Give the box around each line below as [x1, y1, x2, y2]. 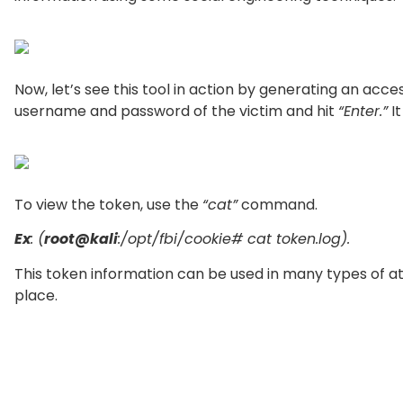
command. [237, 193, 318, 215]
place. [14, 284, 58, 306]
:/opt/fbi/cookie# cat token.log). [118, 228, 350, 250]
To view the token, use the [14, 193, 202, 215]
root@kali [44, 228, 118, 250]
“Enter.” [338, 100, 388, 121]
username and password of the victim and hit [14, 100, 338, 121]
